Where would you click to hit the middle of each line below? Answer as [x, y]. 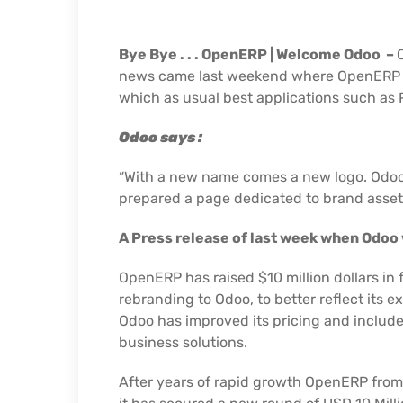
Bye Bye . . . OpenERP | [197, 55]
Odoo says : [162, 138]
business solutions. [183, 343]
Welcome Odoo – [336, 55]
